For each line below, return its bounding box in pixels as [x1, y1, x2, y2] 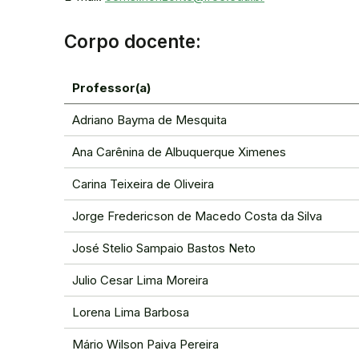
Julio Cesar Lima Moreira [72, 272, 208, 288]
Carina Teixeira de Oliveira [72, 176, 214, 192]
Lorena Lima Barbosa [72, 305, 189, 320]
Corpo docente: [64, 30, 201, 52]
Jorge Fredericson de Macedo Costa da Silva [72, 208, 322, 224]
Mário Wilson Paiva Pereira [72, 337, 219, 352]
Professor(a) [72, 80, 151, 95]
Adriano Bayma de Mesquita [72, 112, 227, 127]
